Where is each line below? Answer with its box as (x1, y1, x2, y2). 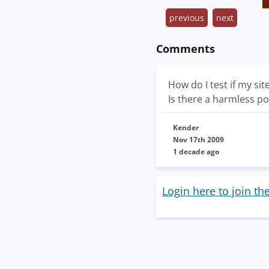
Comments (156, 41, 215, 56)
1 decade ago (173, 147, 219, 157)
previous (169, 12, 204, 23)
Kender (173, 122, 199, 133)
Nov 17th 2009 (173, 134, 224, 145)
